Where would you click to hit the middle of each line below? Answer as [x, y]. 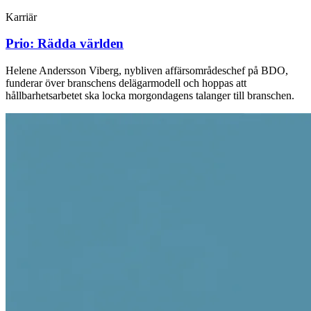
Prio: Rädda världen [65, 44]
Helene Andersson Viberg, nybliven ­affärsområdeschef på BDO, [147, 71]
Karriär [21, 17]
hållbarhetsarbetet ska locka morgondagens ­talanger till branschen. [150, 96]
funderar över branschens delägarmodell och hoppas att [126, 83]
